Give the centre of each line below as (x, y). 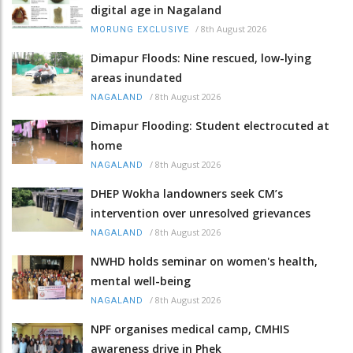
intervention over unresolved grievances (201, 214)
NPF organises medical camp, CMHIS (190, 329)
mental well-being (141, 281)
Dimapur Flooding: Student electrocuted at (210, 126)
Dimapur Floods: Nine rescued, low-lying (201, 58)
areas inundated (136, 78)
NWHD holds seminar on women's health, (204, 262)
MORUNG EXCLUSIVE (140, 30)
